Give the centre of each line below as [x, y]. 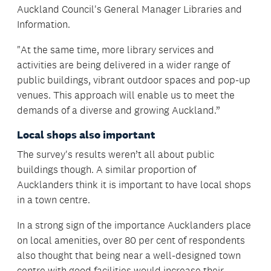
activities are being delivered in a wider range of [123, 65]
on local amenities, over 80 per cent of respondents [131, 240]
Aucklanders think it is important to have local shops [134, 185]
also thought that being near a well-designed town [129, 256]
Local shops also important [86, 135]
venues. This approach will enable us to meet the [126, 95]
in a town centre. [54, 200]
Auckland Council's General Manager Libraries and [129, 9]
